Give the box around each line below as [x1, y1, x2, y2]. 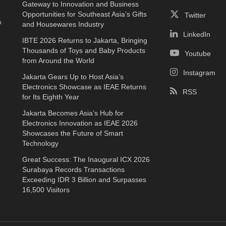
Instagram [183, 68, 215, 77]
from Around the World [22, 56, 94, 65]
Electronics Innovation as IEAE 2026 [22, 119, 138, 127]
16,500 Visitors [22, 185, 70, 194]
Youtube [184, 49, 211, 58]
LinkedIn [183, 30, 210, 38]
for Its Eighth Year [22, 92, 79, 101]
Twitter [184, 11, 206, 19]
